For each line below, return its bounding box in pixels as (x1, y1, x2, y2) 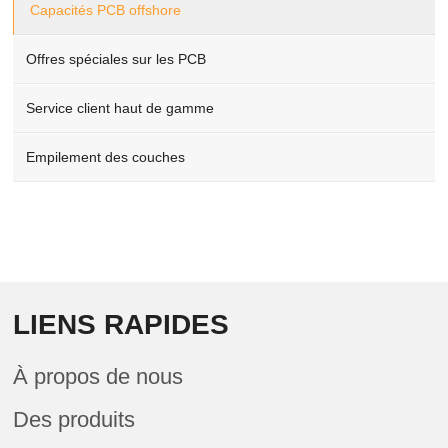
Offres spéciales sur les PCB (26, 51, 207, 67)
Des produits (13, 407, 136, 432)
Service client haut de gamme (26, 100, 215, 116)
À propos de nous (13, 364, 184, 389)
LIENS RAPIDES (13, 309, 230, 340)
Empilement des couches (26, 149, 186, 165)
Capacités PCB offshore (30, 2, 182, 18)
